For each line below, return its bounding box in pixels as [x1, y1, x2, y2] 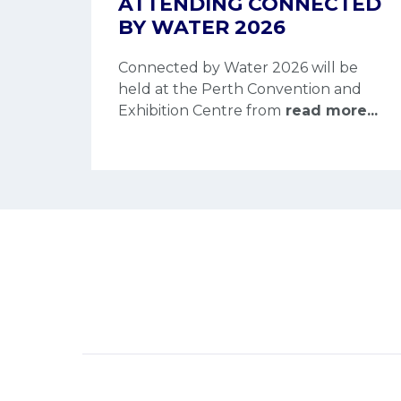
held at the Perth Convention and [118, 80, 362, 98]
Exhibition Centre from [118, 101, 281, 119]
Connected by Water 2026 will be [118, 58, 358, 76]
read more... [281, 101, 378, 119]
